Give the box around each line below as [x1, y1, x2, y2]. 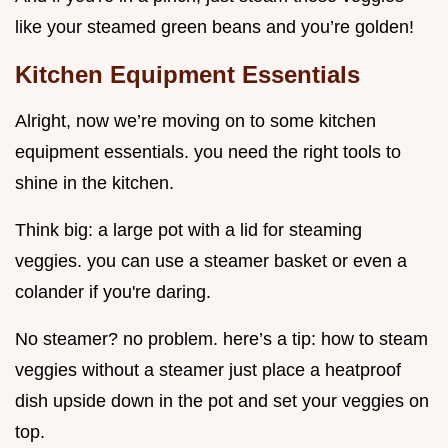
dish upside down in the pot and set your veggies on [15, 391, 429, 412]
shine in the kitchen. [15, 173, 174, 194]
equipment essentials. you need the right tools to [15, 142, 401, 163]
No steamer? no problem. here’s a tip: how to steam [15, 329, 428, 350]
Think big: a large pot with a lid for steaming [15, 220, 362, 241]
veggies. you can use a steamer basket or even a [15, 251, 407, 272]
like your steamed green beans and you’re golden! [15, 17, 414, 38]
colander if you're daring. [15, 282, 211, 303]
